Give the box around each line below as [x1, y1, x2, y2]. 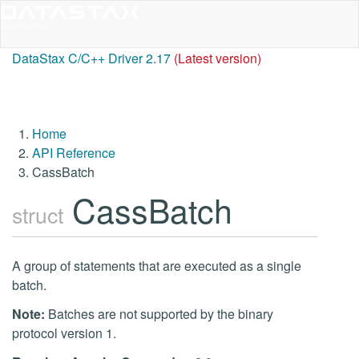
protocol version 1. [12, 324, 116, 342]
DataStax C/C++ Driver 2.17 [12, 49, 171, 67]
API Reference [32, 143, 115, 162]
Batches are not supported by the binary [45, 305, 273, 323]
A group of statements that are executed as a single [12, 256, 301, 275]
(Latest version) [174, 49, 261, 67]
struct [12, 199, 63, 230]
